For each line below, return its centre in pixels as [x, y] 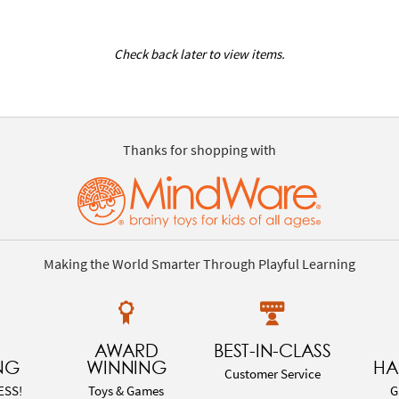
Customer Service [273, 373]
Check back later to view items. [199, 54]
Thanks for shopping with [199, 149]
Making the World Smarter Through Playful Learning [199, 264]
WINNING [126, 368]
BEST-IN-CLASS [273, 351]
